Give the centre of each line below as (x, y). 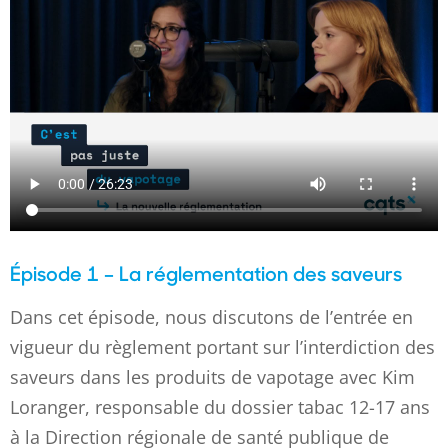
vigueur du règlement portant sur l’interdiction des (222, 347)
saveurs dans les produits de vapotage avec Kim (212, 377)
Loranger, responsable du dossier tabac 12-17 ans (220, 407)
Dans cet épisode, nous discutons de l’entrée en (211, 317)
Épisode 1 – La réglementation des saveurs (206, 273)
